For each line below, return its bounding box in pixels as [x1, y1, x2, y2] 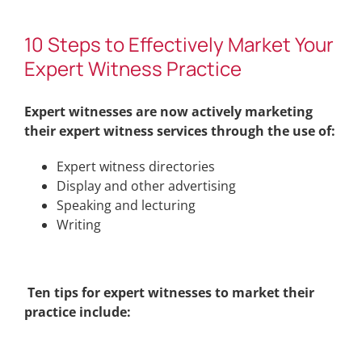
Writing [57, 216, 101, 234]
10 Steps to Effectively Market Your [24, 31, 334, 57]
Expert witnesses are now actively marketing [24, 103, 313, 121]
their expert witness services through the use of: [24, 122, 335, 141]
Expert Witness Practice [24, 55, 242, 82]
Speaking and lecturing [57, 196, 196, 215]
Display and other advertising [57, 177, 236, 196]
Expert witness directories [57, 158, 215, 176]
